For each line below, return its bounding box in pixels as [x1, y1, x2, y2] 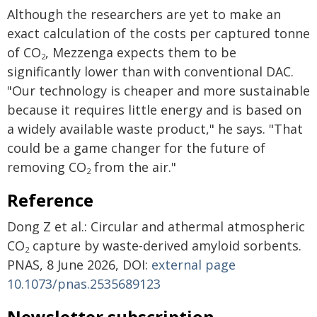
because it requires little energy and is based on [7, 101, 301, 118]
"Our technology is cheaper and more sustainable [7, 82, 310, 99]
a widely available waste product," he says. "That [7, 120, 303, 137]
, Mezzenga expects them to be [45, 44, 236, 61]
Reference [7, 188, 93, 212]
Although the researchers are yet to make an [7, 6, 281, 23]
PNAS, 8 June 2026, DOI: [7, 256, 151, 273]
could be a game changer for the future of [7, 139, 265, 156]
